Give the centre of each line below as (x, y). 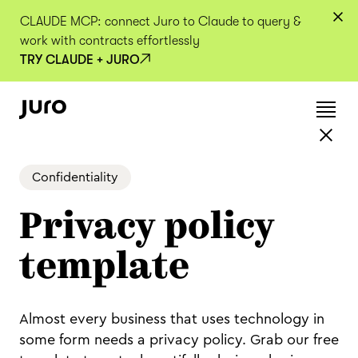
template (104, 269)
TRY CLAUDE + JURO (80, 60)
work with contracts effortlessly (110, 41)
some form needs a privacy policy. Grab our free (179, 340)
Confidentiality (75, 177)
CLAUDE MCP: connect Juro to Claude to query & (160, 22)
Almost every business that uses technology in (172, 319)
